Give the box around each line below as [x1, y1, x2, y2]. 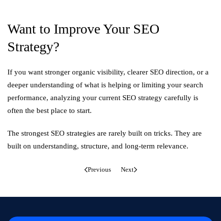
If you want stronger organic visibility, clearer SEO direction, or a [7, 68, 209, 76]
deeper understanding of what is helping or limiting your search [7, 81, 203, 89]
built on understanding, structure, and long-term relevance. [7, 142, 188, 150]
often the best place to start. [7, 107, 92, 114]
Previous [87, 165, 111, 173]
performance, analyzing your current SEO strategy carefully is [7, 94, 198, 102]
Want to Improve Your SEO [7, 21, 159, 37]
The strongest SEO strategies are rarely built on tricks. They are [7, 129, 202, 137]
